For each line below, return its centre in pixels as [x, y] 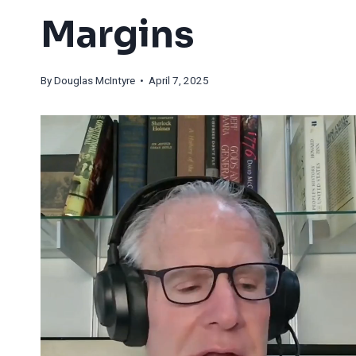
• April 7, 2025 [172, 81]
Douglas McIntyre [95, 81]
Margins [117, 35]
